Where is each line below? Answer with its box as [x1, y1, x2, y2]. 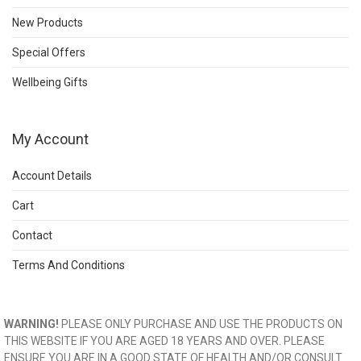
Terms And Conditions [12, 259, 125, 272]
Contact [12, 229, 52, 243]
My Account [12, 131, 89, 148]
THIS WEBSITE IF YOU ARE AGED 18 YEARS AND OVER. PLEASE [4, 334, 325, 348]
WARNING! [4, 317, 61, 331]
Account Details [12, 169, 92, 183]
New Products [12, 16, 83, 30]
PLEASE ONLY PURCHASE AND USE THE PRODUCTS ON [61, 317, 342, 331]
